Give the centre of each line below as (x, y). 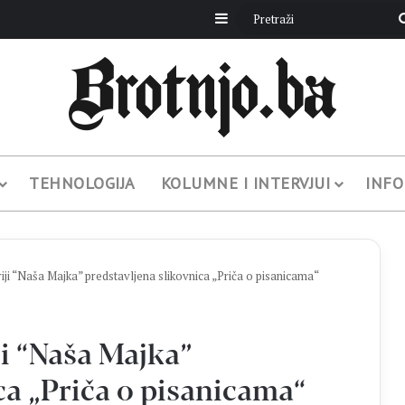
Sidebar (251, 18)
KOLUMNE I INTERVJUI (245, 183)
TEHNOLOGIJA (82, 183)
